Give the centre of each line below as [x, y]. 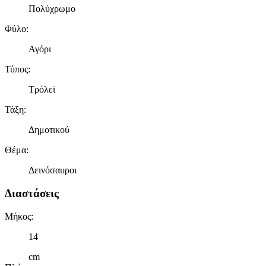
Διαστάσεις [32, 193]
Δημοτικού [49, 130]
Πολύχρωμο [52, 9]
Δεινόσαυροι [53, 170]
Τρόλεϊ [42, 90]
